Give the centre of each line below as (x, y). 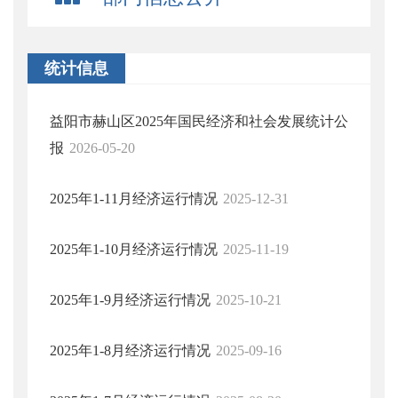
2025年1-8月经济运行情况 (130, 350)
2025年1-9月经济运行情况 (130, 300)
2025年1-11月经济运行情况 (134, 199)
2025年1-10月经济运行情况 (134, 249)
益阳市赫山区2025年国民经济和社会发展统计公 (199, 121)
